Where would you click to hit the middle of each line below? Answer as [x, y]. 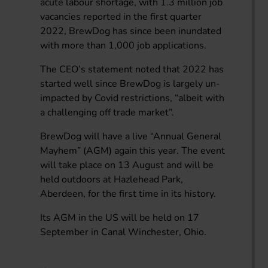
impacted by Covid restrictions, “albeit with [133, 98]
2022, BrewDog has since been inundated [131, 31]
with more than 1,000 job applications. [124, 45]
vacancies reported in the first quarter [121, 16]
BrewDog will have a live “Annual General [131, 136]
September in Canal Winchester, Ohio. [124, 232]
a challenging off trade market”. [107, 112]
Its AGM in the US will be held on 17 [120, 217]
